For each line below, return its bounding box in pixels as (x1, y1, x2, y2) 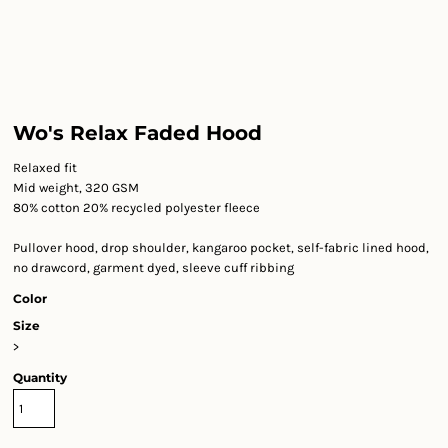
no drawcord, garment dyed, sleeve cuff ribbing (13, 260, 294, 275)
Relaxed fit (13, 160, 77, 175)
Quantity (13, 370, 67, 385)
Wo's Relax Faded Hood (13, 121, 262, 145)
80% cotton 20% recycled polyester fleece (13, 200, 260, 215)
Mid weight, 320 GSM (13, 180, 139, 195)
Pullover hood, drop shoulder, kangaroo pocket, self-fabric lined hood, (13, 240, 429, 255)
